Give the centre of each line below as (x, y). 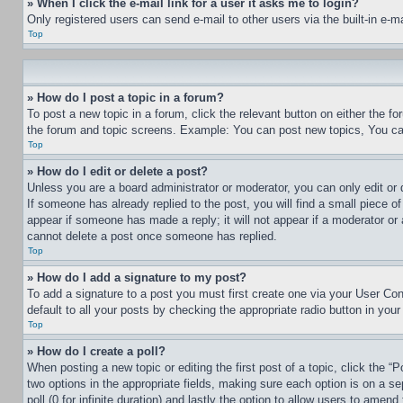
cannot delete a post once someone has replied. (152, 236)
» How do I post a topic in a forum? (125, 98)
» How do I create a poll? (96, 351)
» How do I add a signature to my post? (137, 278)
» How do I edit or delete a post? (117, 171)
